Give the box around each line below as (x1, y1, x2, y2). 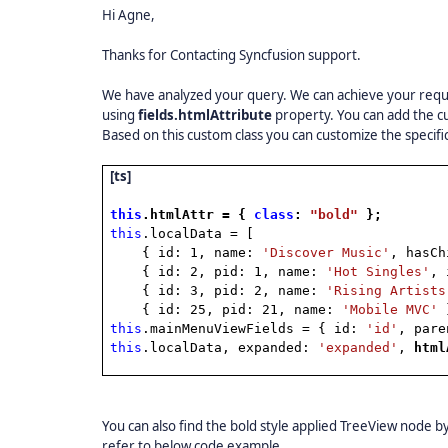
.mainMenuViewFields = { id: (142, 321, 367, 336)
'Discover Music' (262, 245, 391, 260)
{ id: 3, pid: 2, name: (142, 283, 327, 298)
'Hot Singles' (326, 264, 431, 279)
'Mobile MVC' (342, 302, 439, 317)
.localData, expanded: (142, 340, 319, 355)
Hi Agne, (102, 6, 155, 24)
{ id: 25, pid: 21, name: (142, 302, 343, 317)
